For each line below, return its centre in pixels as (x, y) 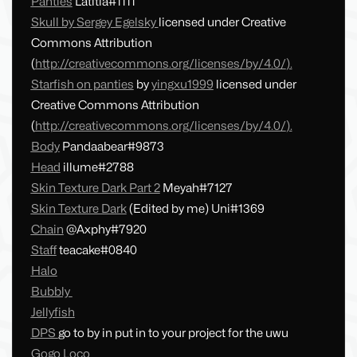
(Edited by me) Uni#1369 (196, 209)
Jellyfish (53, 313)
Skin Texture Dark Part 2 (95, 188)
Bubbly (51, 292)
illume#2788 (98, 168)
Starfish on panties (82, 85)
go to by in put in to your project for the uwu (173, 333)
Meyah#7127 (197, 188)
